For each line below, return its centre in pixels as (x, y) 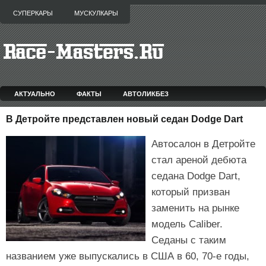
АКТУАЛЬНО (34, 94)
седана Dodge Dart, (196, 176)
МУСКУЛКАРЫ (96, 13)
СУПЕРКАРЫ (33, 13)
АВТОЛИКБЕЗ (145, 94)
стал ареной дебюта (199, 160)
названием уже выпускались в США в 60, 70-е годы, (128, 256)
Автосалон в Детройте (203, 144)
